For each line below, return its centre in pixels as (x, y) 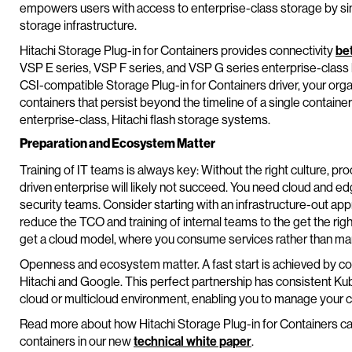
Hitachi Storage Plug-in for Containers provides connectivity (178, 50)
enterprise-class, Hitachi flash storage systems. (145, 119)
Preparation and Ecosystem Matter (117, 143)
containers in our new (77, 341)
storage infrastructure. (78, 25)
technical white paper (192, 341)
